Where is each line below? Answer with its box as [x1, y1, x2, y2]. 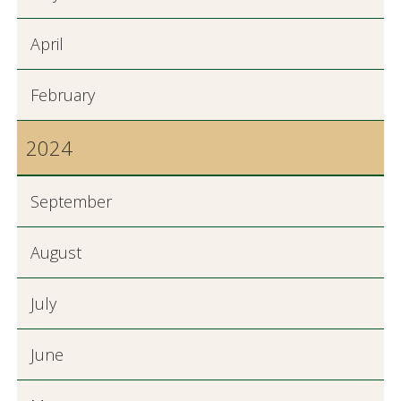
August [30, 242, 81, 263]
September [30, 191, 112, 212]
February [30, 84, 95, 106]
